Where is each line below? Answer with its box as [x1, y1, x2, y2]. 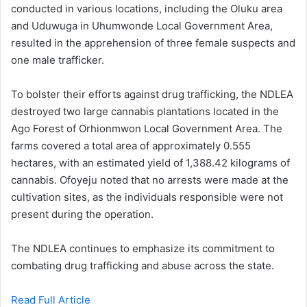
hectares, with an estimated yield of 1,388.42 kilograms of [11, 156, 290, 169]
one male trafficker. [11, 53, 104, 66]
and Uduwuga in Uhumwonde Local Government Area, [11, 19, 273, 32]
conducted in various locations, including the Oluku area [11, 2, 282, 15]
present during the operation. [11, 208, 153, 221]
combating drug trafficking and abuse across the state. [11, 259, 274, 272]
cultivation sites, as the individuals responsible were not [11, 191, 283, 204]
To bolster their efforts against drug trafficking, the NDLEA [11, 88, 293, 101]
